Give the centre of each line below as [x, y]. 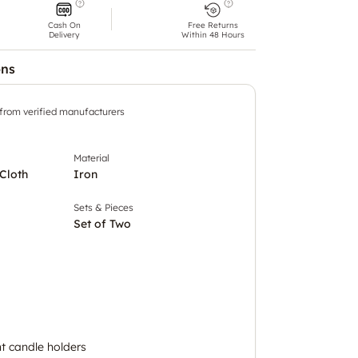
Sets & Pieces [103, 207]
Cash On [64, 25]
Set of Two [102, 223]
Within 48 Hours [213, 34]
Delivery [64, 34]
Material [91, 157]
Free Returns [213, 25]
